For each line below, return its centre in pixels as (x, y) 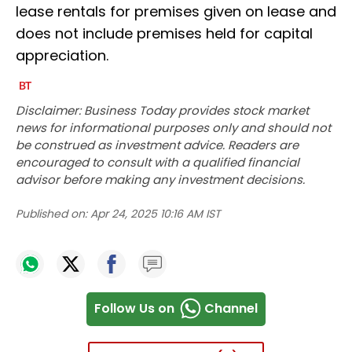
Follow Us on (134, 308)
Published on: (51, 213)
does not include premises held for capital (164, 33)
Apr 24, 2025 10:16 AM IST (156, 213)
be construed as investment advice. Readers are (157, 145)
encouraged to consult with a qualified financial (158, 162)
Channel (231, 308)
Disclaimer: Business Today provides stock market (162, 110)
